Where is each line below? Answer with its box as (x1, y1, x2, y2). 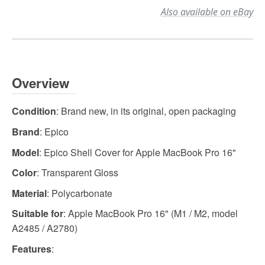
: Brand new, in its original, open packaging (56, 104, 236, 118)
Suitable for (12, 206, 63, 221)
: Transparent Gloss (37, 166, 118, 180)
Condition (12, 104, 56, 118)
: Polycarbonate (47, 186, 112, 200)
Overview (12, 73, 69, 93)
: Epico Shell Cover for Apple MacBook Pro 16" (39, 145, 236, 159)
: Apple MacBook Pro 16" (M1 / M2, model (63, 206, 238, 221)
